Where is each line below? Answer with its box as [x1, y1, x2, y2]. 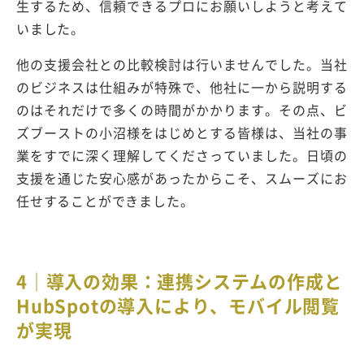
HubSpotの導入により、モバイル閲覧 [16, 292, 340, 319]
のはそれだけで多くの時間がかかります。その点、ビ [16, 100, 348, 120]
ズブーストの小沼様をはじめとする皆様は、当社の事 [16, 123, 348, 143]
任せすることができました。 [16, 191, 194, 211]
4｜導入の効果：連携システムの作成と [16, 267, 343, 295]
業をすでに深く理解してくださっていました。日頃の [16, 145, 348, 166]
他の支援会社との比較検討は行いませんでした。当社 [16, 54, 348, 75]
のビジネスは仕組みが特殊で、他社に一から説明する [16, 77, 348, 97]
